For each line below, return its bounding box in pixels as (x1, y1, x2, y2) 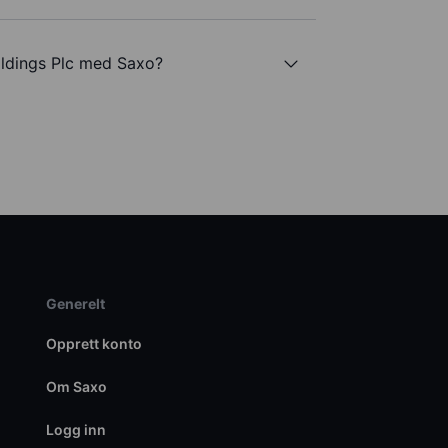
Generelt (45, 295, 105, 313)
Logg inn (45, 421, 106, 439)
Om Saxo (45, 378, 107, 396)
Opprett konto (45, 335, 142, 353)
